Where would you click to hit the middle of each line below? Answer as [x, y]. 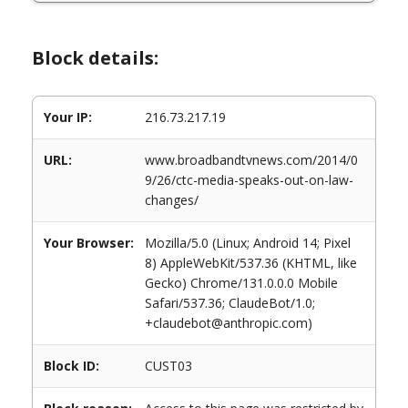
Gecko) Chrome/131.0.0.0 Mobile [241, 283]
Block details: [95, 58]
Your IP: [68, 117]
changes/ [172, 200]
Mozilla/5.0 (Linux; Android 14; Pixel [248, 243]
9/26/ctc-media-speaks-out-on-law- [249, 180]
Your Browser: [89, 243]
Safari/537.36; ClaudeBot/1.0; [230, 303]
